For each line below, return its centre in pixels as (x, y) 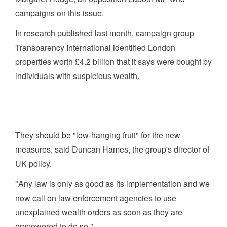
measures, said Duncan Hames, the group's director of (112, 149)
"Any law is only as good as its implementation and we (112, 184)
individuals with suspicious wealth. (77, 76)
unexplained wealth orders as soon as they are (99, 212)
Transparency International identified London (95, 48)
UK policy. (33, 164)
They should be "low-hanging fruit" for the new (98, 135)
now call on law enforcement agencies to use (96, 198)
